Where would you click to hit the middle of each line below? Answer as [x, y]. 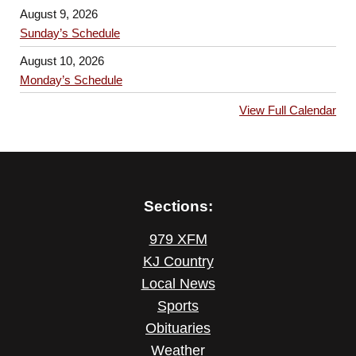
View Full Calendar [288, 110]
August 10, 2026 [62, 60]
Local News [178, 284]
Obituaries [178, 329]
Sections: [178, 206]
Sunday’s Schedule [70, 33]
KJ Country [178, 262]
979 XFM [178, 240]
